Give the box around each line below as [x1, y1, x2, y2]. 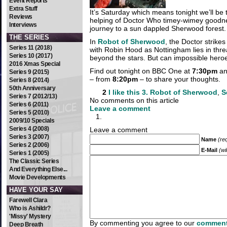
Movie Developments [9, 174, 65, 181]
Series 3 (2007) [9, 133, 49, 140]
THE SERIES [9, 33, 49, 41]
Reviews [9, 13, 32, 20]
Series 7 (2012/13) [9, 93, 57, 100]
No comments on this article [90, 96, 179, 105]
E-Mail [201, 147, 217, 154]
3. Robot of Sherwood [142, 88, 217, 97]
